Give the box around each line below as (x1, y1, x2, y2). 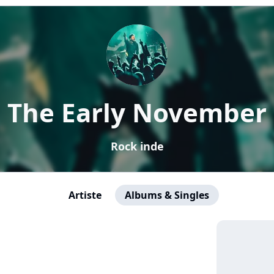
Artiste (68, 188, 102, 202)
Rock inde (110, 139, 164, 154)
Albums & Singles (125, 188, 209, 202)
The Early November (7, 95, 267, 130)
